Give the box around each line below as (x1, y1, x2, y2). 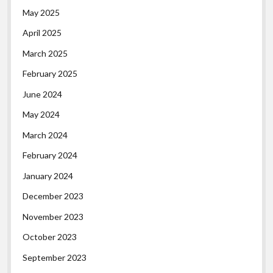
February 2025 (23, 68, 78, 79)
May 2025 (23, 7, 60, 18)
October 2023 (23, 232, 77, 243)
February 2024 (23, 150, 78, 161)
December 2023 (23, 191, 84, 202)
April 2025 (23, 27, 62, 38)
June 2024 (23, 88, 63, 99)
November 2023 (23, 211, 84, 222)
